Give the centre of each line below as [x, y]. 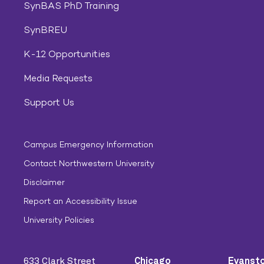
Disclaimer [44, 182]
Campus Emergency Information [88, 145]
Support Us [49, 102]
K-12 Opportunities [67, 54]
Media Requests [58, 78]
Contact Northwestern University [89, 164]
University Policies [59, 220]
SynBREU [45, 30]
